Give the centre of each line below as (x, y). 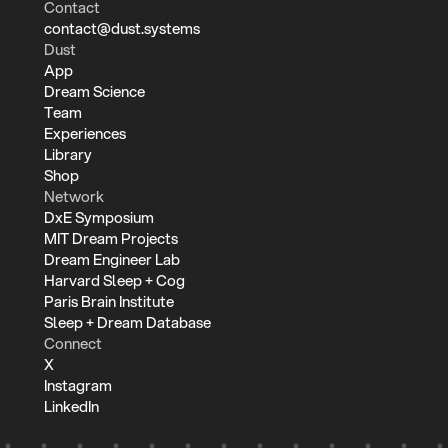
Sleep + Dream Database (127, 322)
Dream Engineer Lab (112, 259)
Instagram (78, 385)
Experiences (85, 133)
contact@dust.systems (122, 28)
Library (68, 154)
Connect (73, 343)
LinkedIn (71, 406)
